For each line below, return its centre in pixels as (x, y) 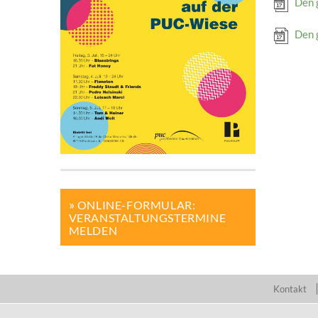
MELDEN (93, 230)
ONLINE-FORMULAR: (136, 204)
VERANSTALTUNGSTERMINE (147, 217)
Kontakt (290, 289)
